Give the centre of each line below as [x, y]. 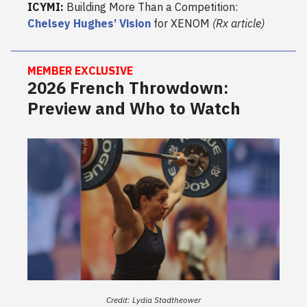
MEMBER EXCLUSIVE [80, 71]
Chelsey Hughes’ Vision [89, 24]
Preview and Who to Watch [134, 109]
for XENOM [182, 24]
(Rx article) [238, 24]
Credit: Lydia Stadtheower [153, 300]
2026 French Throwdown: [128, 88]
